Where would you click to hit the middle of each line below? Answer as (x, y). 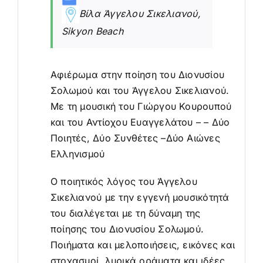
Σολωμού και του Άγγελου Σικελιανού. (140, 90)
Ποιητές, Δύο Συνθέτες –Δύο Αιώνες (135, 138)
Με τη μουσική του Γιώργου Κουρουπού (141, 106)
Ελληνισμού (77, 154)
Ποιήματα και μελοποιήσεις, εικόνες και (143, 245)
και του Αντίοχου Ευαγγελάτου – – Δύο (140, 122)
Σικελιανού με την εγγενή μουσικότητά (140, 197)
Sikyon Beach (92, 31)
